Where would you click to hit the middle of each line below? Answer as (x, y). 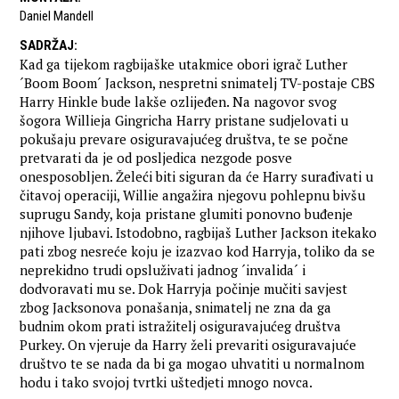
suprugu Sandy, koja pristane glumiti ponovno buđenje (187, 214)
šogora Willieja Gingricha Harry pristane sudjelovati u (184, 121)
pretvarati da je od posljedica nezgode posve (156, 158)
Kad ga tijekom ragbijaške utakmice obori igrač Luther (184, 65)
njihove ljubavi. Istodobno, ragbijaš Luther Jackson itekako (199, 233)
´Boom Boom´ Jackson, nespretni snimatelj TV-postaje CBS (198, 83)
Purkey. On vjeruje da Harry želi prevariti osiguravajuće (188, 345)
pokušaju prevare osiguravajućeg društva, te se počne (184, 139)
